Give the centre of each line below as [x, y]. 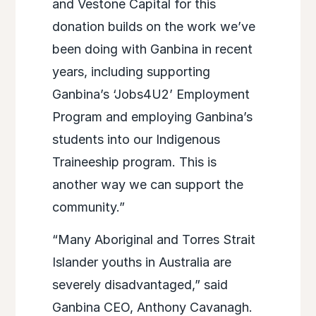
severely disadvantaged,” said [140, 285]
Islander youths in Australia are [141, 262]
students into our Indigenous [136, 140]
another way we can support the [147, 185]
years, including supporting [131, 72]
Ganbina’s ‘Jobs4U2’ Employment [151, 95]
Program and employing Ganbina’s [152, 117]
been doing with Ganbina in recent [152, 49]
